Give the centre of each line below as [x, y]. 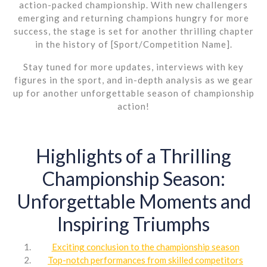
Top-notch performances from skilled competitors [145, 260]
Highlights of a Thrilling [133, 156]
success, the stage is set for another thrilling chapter [133, 31]
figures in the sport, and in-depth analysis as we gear [133, 80]
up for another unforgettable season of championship [133, 93]
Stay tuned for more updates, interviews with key [133, 66]
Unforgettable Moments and [133, 201]
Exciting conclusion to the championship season [145, 246]
